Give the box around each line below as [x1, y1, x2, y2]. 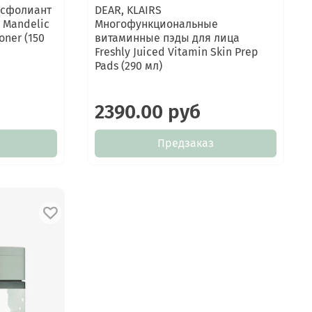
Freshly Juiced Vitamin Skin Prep [95, 45, 259, 58]
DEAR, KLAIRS [95, 3, 162, 17]
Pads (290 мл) [95, 58, 163, 72]
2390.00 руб [95, 100, 201, 123]
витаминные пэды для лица [95, 31, 240, 45]
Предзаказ [157, 136, 214, 150]
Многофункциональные [95, 17, 219, 31]
